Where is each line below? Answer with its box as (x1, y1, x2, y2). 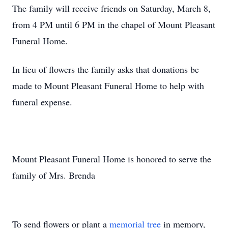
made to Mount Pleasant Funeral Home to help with (12, 79, 204, 92)
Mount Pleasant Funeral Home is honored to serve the (12, 153, 211, 165)
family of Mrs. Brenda (12, 169, 98, 181)
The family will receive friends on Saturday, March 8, (12, 2, 211, 14)
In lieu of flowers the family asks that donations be (12, 63, 199, 75)
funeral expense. (12, 96, 72, 108)
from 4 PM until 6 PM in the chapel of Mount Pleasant (12, 18, 215, 31)
